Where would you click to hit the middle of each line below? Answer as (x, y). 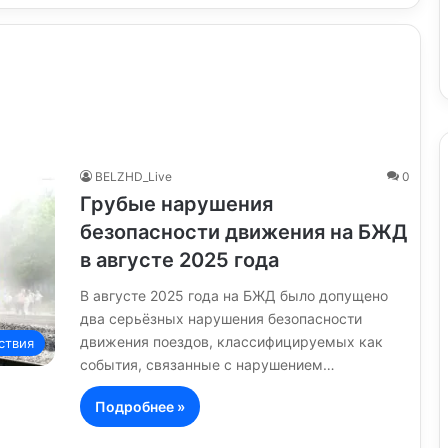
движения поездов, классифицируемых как (231, 341)
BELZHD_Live (133, 176)
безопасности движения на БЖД (244, 231)
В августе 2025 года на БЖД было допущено (234, 295)
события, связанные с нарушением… (207, 364)
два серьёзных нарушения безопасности (221, 318)
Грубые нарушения (176, 203)
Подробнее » (140, 406)
